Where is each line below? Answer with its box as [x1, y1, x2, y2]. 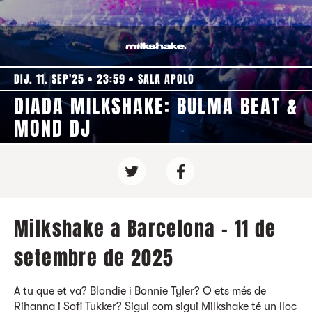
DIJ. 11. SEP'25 [14, 71, 84, 87]
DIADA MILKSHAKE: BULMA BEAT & [14, 92, 298, 120]
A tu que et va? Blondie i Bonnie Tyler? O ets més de [14, 285, 266, 297]
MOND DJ [14, 114, 91, 143]
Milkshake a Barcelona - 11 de [14, 214, 276, 243]
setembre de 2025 [14, 244, 174, 272]
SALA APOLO [138, 71, 194, 87]
